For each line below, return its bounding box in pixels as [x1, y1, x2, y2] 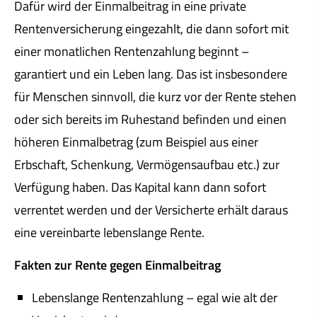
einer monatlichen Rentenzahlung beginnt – [14, 41, 249, 61]
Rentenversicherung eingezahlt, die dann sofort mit [14, 18, 289, 38]
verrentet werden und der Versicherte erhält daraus [14, 200, 288, 219]
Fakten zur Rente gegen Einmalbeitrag [14, 255, 221, 275]
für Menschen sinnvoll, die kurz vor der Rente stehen [14, 86, 296, 106]
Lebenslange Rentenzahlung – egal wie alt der [32, 288, 277, 308]
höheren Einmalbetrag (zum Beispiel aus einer [14, 132, 258, 151]
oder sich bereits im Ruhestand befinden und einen [14, 109, 287, 129]
